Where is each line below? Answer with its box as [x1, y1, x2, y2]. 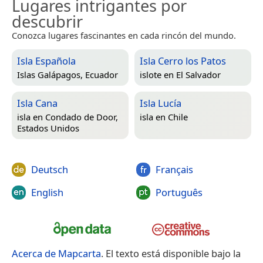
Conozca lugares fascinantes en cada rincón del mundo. [12, 29, 236, 41]
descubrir [12, 10, 83, 32]
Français [155, 162, 193, 176]
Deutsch [31, 162, 68, 176]
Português [155, 186, 203, 200]
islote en [140, 68, 176, 80]
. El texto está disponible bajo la [101, 246, 241, 260]
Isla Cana [17, 96, 58, 110]
